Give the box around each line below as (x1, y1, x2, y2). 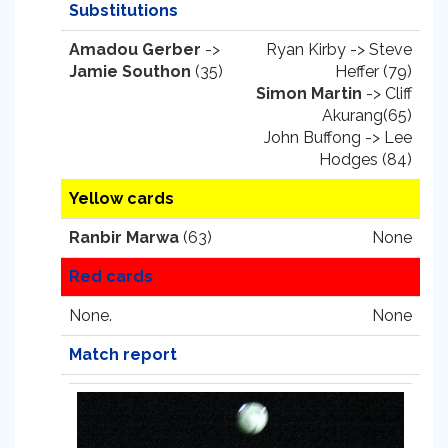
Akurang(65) (322, 106, 412, 125)
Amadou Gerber (69, 40, 201, 59)
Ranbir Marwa (69, 228, 179, 247)
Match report (69, 345, 177, 364)
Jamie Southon (69, 62, 191, 81)
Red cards (69, 267, 153, 286)
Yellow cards (69, 189, 174, 208)
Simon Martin (256, 84, 362, 103)
